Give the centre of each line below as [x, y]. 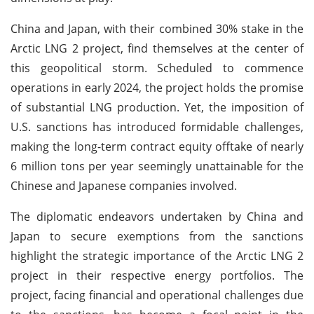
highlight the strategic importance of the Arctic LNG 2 [157, 255]
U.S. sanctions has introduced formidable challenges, [157, 127]
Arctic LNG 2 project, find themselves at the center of [157, 48]
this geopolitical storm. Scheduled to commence [157, 68]
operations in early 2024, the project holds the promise [157, 87]
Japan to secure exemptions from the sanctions [157, 236]
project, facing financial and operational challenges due [157, 295]
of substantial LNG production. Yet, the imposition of [157, 107]
